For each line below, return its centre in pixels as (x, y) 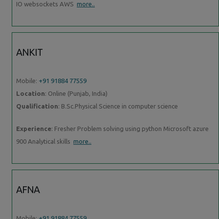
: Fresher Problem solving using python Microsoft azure (130, 128)
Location (31, 93)
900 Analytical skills (45, 141)
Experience (34, 128)
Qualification (37, 106)
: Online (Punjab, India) (76, 93)
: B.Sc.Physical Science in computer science (118, 106)
